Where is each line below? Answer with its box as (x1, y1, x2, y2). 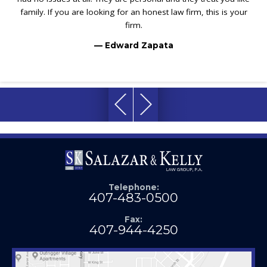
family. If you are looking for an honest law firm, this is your (20, 6, 247, 17)
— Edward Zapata (94, 41, 173, 51)
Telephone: (108, 182, 159, 192)
